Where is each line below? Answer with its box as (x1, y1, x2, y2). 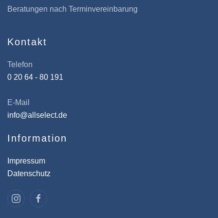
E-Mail (7, 98, 30, 107)
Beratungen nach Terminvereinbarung (7, 5, 140, 13)
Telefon (7, 60, 33, 69)
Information (7, 133, 67, 144)
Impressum (7, 157, 45, 165)
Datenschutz (7, 169, 51, 178)
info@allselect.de (7, 111, 67, 119)
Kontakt (7, 36, 47, 47)
